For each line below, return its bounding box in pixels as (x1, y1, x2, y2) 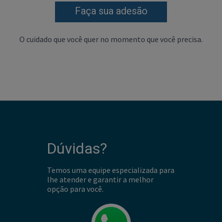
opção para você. (47, 184, 104, 194)
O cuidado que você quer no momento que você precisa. (19, 34, 203, 44)
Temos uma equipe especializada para (47, 165, 174, 175)
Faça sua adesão (74, 5, 148, 17)
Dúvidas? (47, 140, 107, 157)
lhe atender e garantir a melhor (47, 174, 154, 184)
